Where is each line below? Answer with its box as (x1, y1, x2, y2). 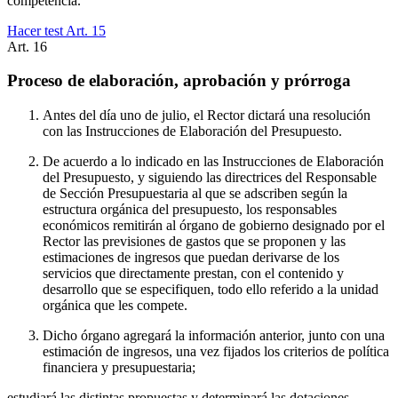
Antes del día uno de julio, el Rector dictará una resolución (43, 107, 370, 123)
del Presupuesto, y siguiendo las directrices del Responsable (43, 169, 377, 185)
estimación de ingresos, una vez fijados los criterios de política (43, 343, 389, 359)
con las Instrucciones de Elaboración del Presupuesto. (43, 123, 342, 139)
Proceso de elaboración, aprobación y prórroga (7, 71, 351, 91)
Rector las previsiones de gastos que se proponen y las (43, 233, 346, 249)
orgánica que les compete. (43, 297, 187, 313)
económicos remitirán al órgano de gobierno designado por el (43, 217, 385, 233)
